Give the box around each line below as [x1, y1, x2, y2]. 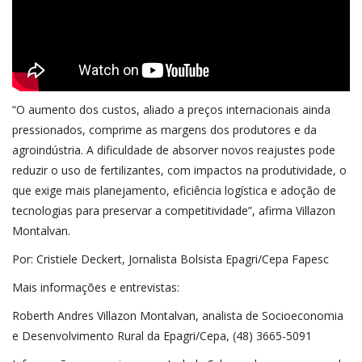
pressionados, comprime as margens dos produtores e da [12, 121, 317, 137]
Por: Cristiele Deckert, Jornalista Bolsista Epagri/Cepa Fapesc [12, 250, 329, 267]
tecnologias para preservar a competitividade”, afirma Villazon [12, 202, 335, 218]
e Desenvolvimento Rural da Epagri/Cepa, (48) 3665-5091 [12, 327, 312, 343]
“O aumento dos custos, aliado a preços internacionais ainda [12, 101, 330, 117]
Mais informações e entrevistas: [12, 279, 179, 295]
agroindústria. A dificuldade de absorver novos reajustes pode [12, 141, 335, 158]
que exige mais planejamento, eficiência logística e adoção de [12, 182, 336, 198]
